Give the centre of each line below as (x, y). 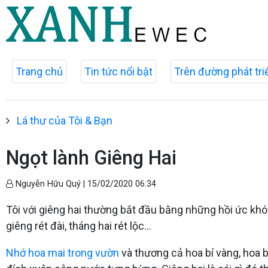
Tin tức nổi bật (118, 71)
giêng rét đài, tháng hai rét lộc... (79, 226)
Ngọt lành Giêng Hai (91, 158)
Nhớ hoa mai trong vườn (63, 253)
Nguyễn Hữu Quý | (50, 184)
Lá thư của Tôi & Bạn (65, 121)
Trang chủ (39, 71)
